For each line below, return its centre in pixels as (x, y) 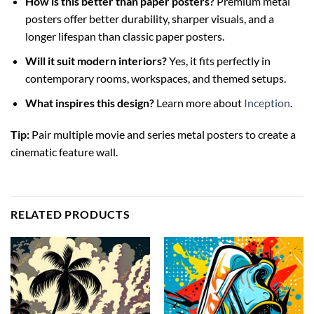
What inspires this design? (89, 102)
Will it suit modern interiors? (96, 60)
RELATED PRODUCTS (70, 214)
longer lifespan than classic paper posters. (124, 36)
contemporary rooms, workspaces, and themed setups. (155, 78)
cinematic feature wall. (64, 152)
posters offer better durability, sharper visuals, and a (149, 19)
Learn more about (199, 102)
